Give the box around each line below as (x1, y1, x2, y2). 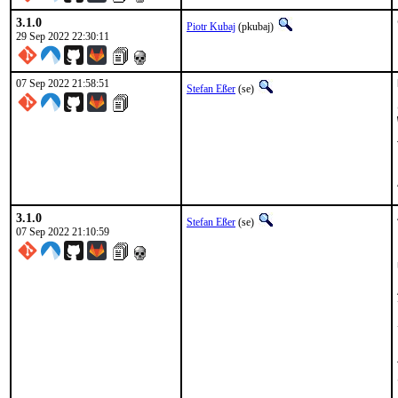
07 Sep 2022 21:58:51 (16, 77, 109, 90)
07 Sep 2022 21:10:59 (16, 226, 109, 238)
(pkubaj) (235, 20, 276, 33)
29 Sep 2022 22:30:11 (16, 30, 109, 43)
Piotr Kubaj (187, 20, 235, 33)
